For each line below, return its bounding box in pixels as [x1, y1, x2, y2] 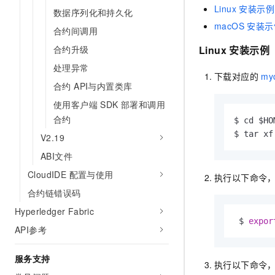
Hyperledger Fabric [15, 205, 95, 217]
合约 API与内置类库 [53, 80, 133, 92]
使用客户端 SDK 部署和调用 [53, 98, 165, 110]
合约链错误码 [28, 187, 81, 199]
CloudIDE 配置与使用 [28, 168, 114, 180]
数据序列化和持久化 [53, 6, 133, 18]
